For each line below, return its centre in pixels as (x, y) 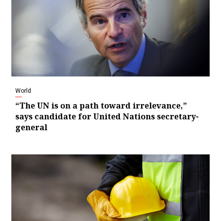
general (31, 128)
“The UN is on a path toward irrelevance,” (101, 106)
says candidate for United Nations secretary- (107, 117)
